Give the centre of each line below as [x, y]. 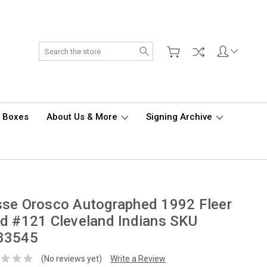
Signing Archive [180, 117]
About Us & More [83, 117]
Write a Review [138, 258]
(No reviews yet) [72, 258]
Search [166, 48]
